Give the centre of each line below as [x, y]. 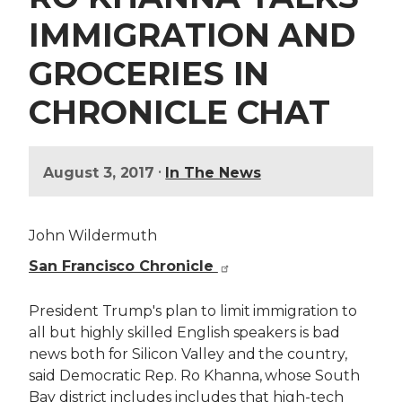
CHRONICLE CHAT [180, 113]
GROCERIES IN [149, 74]
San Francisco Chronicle [123, 267]
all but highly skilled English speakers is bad [184, 333]
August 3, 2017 [99, 173]
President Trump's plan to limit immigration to [193, 311]
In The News [213, 173]
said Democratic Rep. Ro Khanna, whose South [194, 376]
